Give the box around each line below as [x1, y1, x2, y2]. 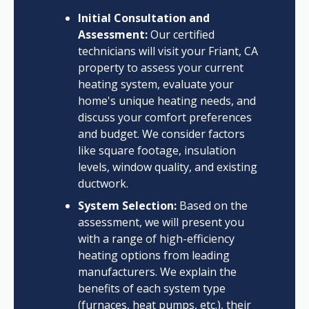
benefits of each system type [77, 281, 226, 297]
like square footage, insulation [77, 143, 236, 159]
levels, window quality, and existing [77, 159, 257, 175]
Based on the [176, 198, 248, 214]
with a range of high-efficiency [77, 231, 235, 247]
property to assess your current [77, 60, 243, 76]
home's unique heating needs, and [77, 93, 256, 109]
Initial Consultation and [77, 10, 210, 26]
